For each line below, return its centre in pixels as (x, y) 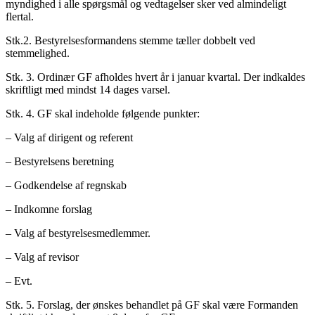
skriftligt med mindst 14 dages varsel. (88, 89)
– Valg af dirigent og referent (69, 137)
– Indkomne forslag (49, 209)
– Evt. (19, 281)
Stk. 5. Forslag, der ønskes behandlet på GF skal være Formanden (152, 304)
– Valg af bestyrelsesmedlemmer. (78, 233)
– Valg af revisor (42, 257)
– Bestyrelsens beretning (60, 161)
